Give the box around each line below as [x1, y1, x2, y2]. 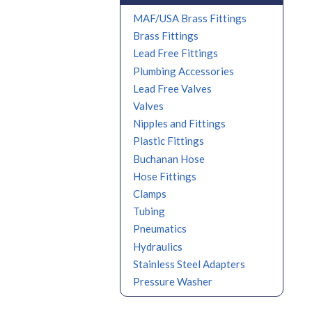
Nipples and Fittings [133, 117, 226, 130]
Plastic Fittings [133, 134, 204, 148]
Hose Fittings [133, 170, 196, 183]
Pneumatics [133, 222, 187, 235]
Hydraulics [133, 240, 182, 253]
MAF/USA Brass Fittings [133, 12, 247, 25]
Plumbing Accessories [133, 64, 234, 77]
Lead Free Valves [133, 82, 212, 95]
